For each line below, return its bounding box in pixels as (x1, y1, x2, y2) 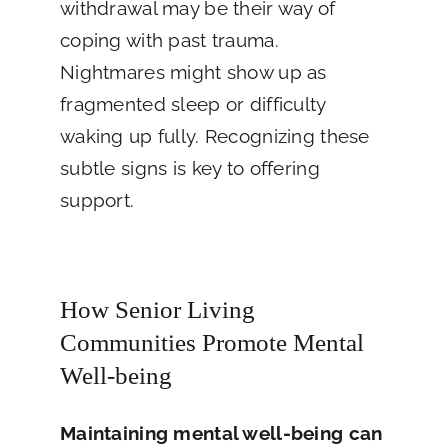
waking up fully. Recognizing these (59, 125, 370, 148)
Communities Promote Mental (59, 329, 364, 357)
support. (59, 189, 135, 212)
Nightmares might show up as (59, 61, 327, 84)
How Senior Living (59, 296, 255, 324)
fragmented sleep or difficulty (59, 93, 326, 116)
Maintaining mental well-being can (59, 421, 383, 444)
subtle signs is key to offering (59, 157, 320, 180)
